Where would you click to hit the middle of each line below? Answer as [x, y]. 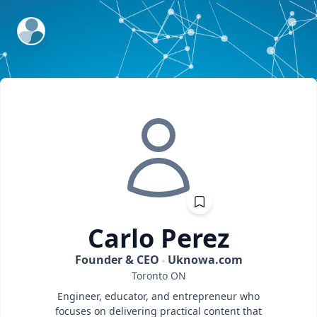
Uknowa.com [205, 260]
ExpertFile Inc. [55, 26]
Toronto [149, 276]
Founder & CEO [117, 260]
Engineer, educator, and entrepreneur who [158, 296]
